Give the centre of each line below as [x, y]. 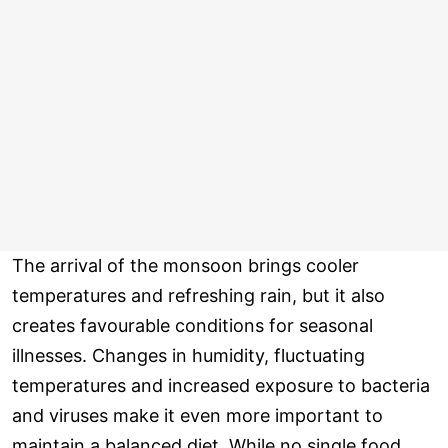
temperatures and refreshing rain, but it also [198, 296]
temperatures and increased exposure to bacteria [221, 386]
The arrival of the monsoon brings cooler [185, 266]
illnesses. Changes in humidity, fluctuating [188, 356]
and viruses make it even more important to [197, 416]
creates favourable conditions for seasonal [192, 326]
